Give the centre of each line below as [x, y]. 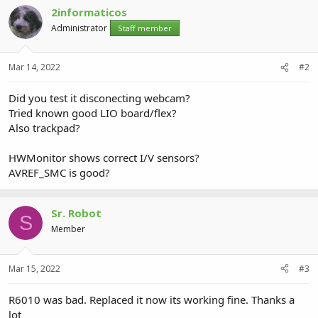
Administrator [79, 28]
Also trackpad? [44, 128]
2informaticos [89, 12]
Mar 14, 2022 [34, 67]
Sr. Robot [76, 213]
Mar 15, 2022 [34, 268]
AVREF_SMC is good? [59, 172]
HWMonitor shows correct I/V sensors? [104, 158]
